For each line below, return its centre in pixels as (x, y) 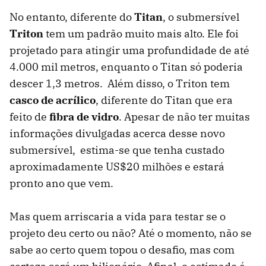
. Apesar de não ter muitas (184, 116)
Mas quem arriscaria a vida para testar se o (118, 216)
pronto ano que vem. (61, 183)
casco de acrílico (53, 100)
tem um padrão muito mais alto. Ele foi (142, 33)
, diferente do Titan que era (164, 100)
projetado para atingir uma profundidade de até (129, 50)
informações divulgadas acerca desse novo (117, 133)
